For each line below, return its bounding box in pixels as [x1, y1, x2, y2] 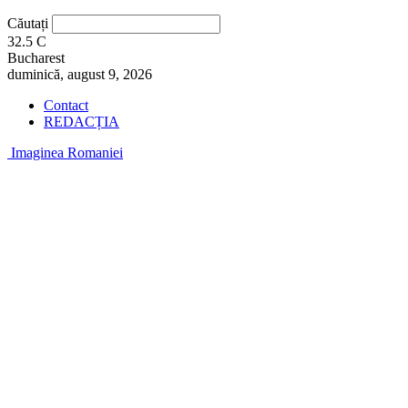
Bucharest [7, 50, 65, 66]
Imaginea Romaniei [11, 145, 123, 160]
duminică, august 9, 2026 [7, 66, 152, 82]
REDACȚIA [44, 114, 119, 129]
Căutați [7, 15, 48, 31]
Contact [44, 97, 88, 113]
